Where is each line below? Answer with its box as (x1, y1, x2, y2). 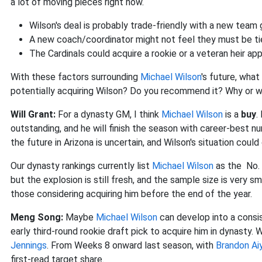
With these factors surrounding (11, 71, 140, 83)
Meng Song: (11, 212, 63, 223)
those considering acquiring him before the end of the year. (11, 188, 254, 200)
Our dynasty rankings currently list (11, 160, 152, 172)
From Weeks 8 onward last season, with (51, 240, 216, 251)
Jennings (11, 240, 47, 251)
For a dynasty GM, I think (58, 109, 161, 120)
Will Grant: (11, 109, 58, 120)
